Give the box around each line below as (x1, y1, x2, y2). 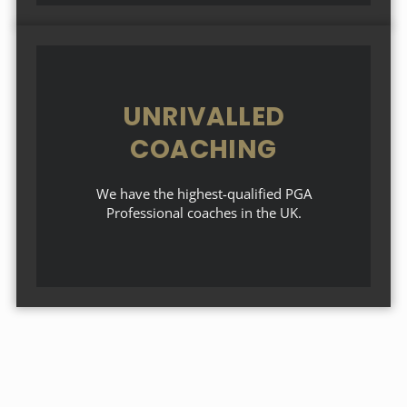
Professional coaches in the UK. (105, 203, 302, 222)
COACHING (130, 132, 277, 167)
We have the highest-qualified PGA (95, 184, 312, 203)
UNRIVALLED (122, 99, 285, 134)
